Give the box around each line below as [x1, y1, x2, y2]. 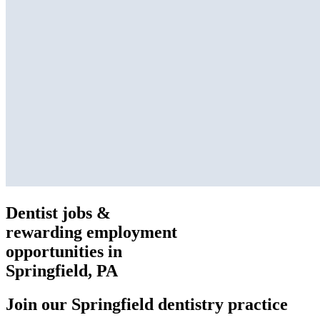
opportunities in [6, 241, 122, 261]
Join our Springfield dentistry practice [6, 294, 288, 314]
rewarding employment [6, 222, 177, 241]
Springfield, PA [6, 261, 118, 280]
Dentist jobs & [6, 203, 111, 222]
